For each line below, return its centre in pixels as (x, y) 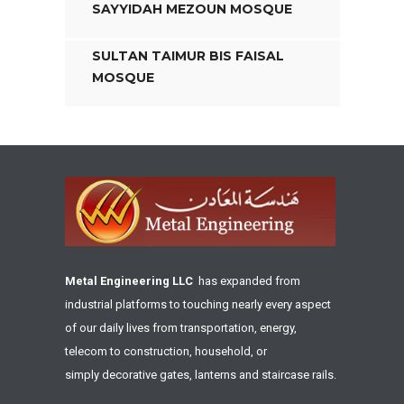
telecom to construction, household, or (165, 352)
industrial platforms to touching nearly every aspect (197, 305)
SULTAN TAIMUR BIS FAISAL (188, 56)
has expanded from (246, 281)
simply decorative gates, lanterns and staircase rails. (200, 375)
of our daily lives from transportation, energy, (180, 328)
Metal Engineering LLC (129, 281)
